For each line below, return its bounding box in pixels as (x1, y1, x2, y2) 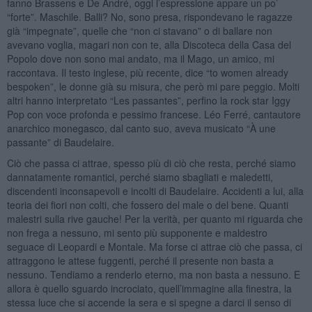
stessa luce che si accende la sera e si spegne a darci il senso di (6, 295, 291, 309)
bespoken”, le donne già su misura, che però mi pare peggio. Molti (6, 79, 299, 93)
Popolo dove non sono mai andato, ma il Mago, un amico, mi (6, 51, 274, 65)
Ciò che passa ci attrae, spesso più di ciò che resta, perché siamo (6, 155, 296, 170)
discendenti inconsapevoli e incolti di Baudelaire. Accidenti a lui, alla (6, 183, 304, 198)
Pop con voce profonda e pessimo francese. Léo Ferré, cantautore (6, 107, 301, 121)
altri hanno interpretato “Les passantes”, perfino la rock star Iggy (6, 93, 290, 107)
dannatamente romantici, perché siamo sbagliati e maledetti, (6, 169, 273, 184)
